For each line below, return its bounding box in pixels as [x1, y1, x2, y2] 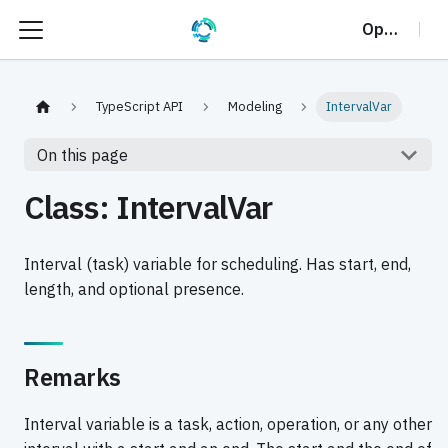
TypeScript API [96, 98, 184, 116]
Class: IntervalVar [24, 186, 273, 228]
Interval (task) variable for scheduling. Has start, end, [24, 254, 411, 274]
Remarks [24, 361, 121, 394]
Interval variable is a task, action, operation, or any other [24, 414, 432, 435]
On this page [36, 144, 128, 165]
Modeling [227, 98, 282, 116]
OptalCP [383, 19, 398, 39]
